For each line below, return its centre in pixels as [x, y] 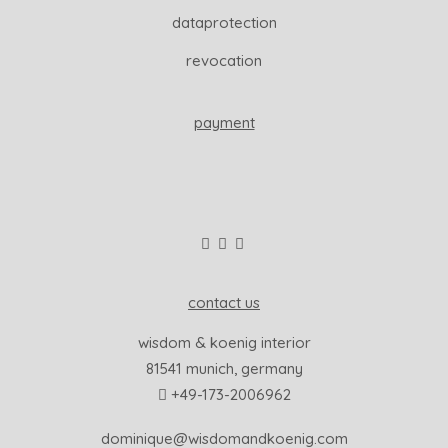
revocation [224, 60]
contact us [224, 302]
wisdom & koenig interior [224, 342]
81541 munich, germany [224, 368]
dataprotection [224, 22]
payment [224, 122]
